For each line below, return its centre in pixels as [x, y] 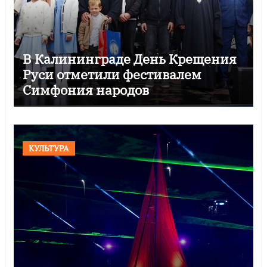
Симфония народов [86, 89]
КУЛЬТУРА [49, 148]
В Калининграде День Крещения [129, 58]
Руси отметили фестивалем [112, 74]
